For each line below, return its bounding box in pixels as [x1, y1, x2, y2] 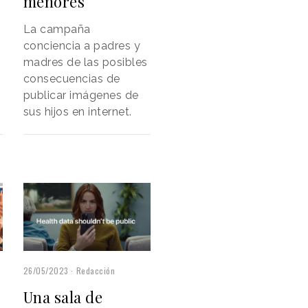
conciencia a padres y [23, 38, 141, 52]
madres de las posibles [23, 55, 148, 69]
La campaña [23, 22, 91, 36]
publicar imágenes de [23, 88, 139, 102]
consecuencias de [23, 71, 120, 85]
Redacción [76, 265, 115, 276]
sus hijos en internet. [23, 104, 132, 118]
